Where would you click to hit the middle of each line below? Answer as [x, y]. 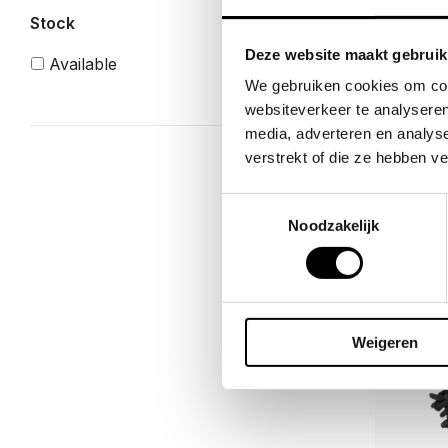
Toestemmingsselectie [295, 204]
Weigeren [384, 342]
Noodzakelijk [334, 225]
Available [83, 63]
